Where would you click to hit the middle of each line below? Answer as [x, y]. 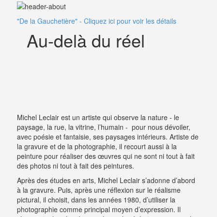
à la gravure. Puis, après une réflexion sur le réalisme [99, 190]
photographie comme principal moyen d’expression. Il [99, 209]
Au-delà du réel [86, 40]
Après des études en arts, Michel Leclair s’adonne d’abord [106, 180]
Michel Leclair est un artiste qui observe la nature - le [98, 117]
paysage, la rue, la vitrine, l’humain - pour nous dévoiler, [104, 127]
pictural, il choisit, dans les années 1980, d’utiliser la [96, 199]
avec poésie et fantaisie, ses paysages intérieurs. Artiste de [108, 136]
